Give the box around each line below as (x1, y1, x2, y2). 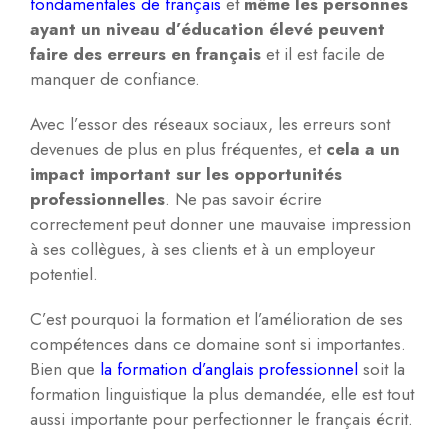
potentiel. (30, 262, 98, 287)
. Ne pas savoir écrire (165, 187, 322, 212)
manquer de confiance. (30, 67, 200, 92)
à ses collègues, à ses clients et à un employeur (30, 237, 375, 262)
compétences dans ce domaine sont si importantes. (30, 332, 406, 357)
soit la (358, 357, 405, 382)
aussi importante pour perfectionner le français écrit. (30, 407, 413, 432)
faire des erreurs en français (30, 42, 261, 67)
